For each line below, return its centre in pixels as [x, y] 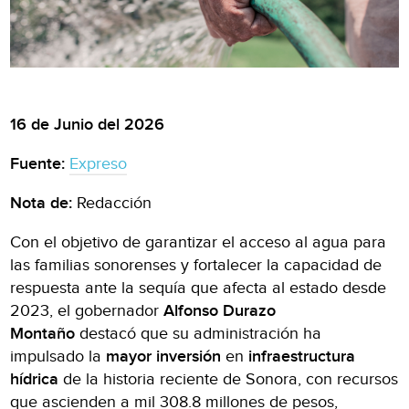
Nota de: [42, 203]
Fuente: [38, 163]
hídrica [35, 379]
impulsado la [58, 356]
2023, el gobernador [87, 310]
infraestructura [302, 356]
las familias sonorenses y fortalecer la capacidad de [196, 265]
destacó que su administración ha [199, 333]
